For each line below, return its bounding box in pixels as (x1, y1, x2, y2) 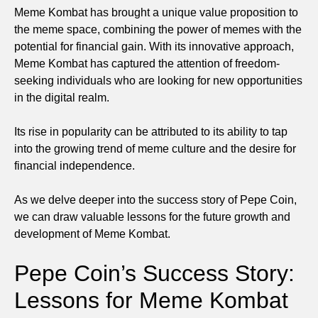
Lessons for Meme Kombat (14, 287, 288, 313)
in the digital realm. (14, 91, 109, 104)
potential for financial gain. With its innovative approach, (14, 40, 294, 53)
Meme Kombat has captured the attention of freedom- (14, 57, 280, 70)
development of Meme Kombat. (14, 227, 170, 240)
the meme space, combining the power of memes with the (14, 23, 302, 35)
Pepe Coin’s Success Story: (14, 260, 295, 286)
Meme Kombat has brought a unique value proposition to (14, 6, 298, 18)
